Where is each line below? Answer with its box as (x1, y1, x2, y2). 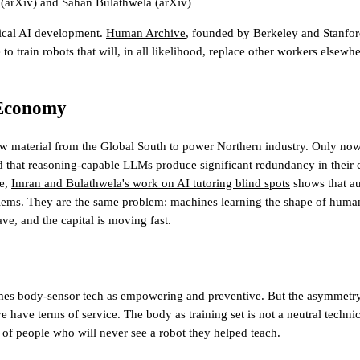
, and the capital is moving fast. (14, 213, 171, 227)
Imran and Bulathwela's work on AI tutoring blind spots (11, 176, 290, 190)
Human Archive (106, 27, 186, 40)
